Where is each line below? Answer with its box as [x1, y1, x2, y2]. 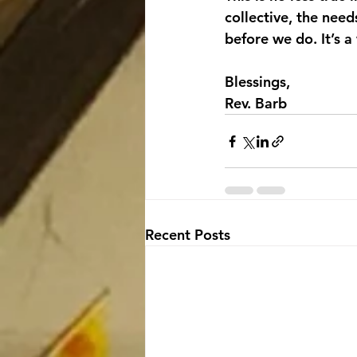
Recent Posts [145, 226, 230, 244]
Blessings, [225, 73, 290, 91]
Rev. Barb [225, 94, 287, 112]
